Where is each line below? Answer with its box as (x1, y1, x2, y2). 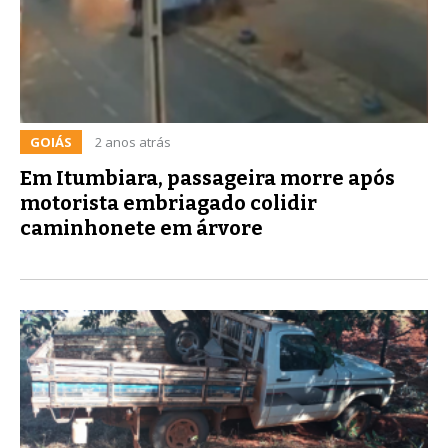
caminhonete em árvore (20, 215, 263, 240)
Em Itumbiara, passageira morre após (20, 165, 395, 190)
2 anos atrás (95, 132, 171, 151)
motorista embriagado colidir (20, 190, 317, 215)
